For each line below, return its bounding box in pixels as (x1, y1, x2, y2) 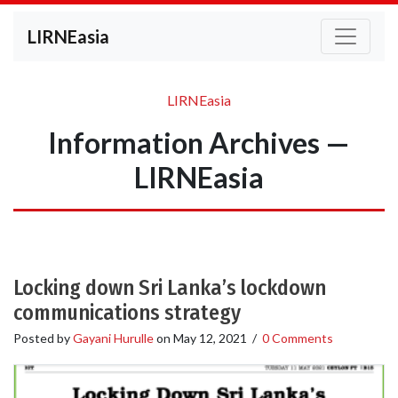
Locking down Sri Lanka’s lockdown (13, 275, 326, 300)
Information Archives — (48, 125, 350, 160)
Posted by (13, 330, 73, 346)
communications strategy (13, 300, 241, 325)
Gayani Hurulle (73, 330, 154, 346)
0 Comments (262, 330, 333, 346)
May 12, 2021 (173, 330, 247, 346)
